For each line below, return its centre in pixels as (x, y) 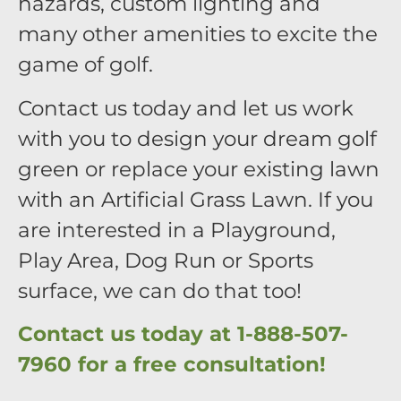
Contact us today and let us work (186, 108)
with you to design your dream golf (197, 138)
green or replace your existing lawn (199, 169)
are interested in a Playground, (177, 230)
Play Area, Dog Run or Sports (166, 260)
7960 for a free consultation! (172, 365)
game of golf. (85, 65)
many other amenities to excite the (198, 34)
